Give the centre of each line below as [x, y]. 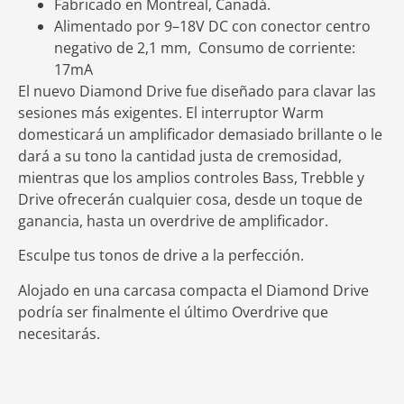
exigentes [146, 113]
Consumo [231, 48]
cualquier [160, 200]
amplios [163, 178]
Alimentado [93, 27]
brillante [326, 135]
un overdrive [171, 221]
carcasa [150, 290]
